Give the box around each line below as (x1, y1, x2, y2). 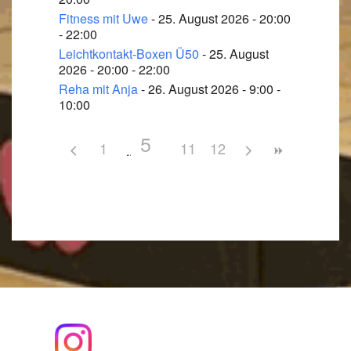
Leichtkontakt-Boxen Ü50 (59, 44, 199, 63)
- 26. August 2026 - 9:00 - (138, 79, 280, 98)
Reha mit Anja (59, 79, 138, 98)
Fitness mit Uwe (59, 9, 148, 27)
